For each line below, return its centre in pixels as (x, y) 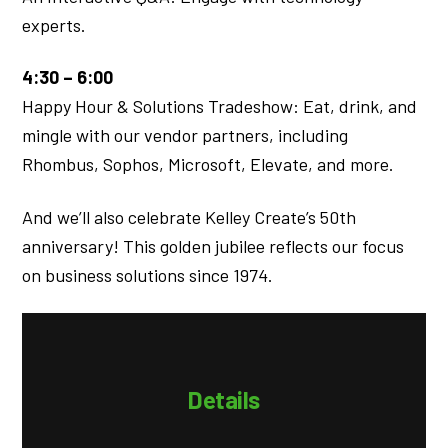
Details (224, 400)
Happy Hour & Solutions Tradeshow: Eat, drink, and (220, 106)
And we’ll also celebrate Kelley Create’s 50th (189, 216)
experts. (54, 25)
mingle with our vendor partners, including (185, 135)
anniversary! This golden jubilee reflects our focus (213, 245)
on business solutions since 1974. (148, 274)
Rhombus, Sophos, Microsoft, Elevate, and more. (208, 164)
